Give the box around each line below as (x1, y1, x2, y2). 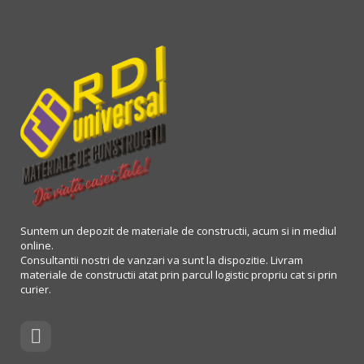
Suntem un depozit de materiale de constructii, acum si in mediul (20, 223, 336, 238)
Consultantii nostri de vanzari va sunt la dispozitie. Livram (20, 252, 303, 267)
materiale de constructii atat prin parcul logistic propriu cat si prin (20, 266, 337, 282)
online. (20, 237, 54, 253)
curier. (20, 281, 51, 297)
